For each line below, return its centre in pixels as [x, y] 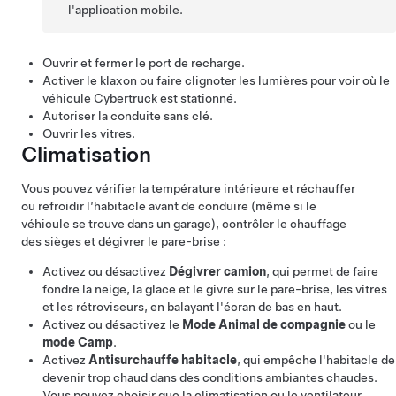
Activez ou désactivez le [112, 324]
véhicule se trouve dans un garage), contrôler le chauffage [184, 224]
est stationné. [197, 98]
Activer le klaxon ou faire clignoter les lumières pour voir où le [216, 80]
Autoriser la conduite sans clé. [128, 116]
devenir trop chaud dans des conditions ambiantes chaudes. [210, 377]
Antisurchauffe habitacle [163, 360]
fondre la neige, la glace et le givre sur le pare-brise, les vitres [215, 289]
